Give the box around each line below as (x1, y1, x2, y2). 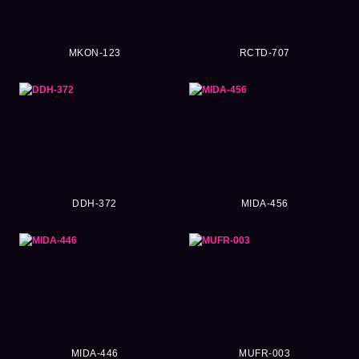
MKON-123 (68, 47, 121, 59)
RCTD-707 (239, 47, 290, 59)
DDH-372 (72, 197, 117, 209)
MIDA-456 (240, 197, 288, 209)
